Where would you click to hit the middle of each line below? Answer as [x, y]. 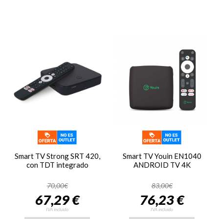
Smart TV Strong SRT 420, [57, 156]
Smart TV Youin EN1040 [162, 156]
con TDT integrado [57, 165]
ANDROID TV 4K [162, 165]
